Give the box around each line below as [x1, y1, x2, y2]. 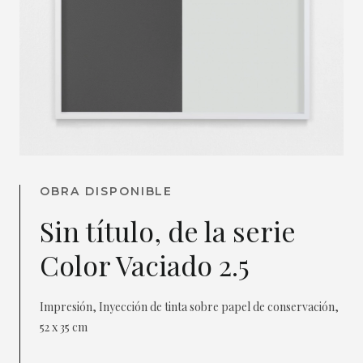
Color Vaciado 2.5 [40, 246, 250, 284]
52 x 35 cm [40, 319, 88, 335]
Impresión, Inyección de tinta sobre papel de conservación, [40, 299, 339, 315]
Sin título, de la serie [40, 212, 296, 250]
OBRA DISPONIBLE [40, 184, 173, 199]
